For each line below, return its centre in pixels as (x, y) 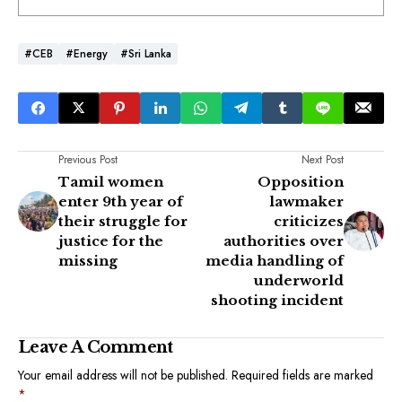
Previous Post (88, 159)
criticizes (309, 221)
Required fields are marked (302, 375)
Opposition (301, 181)
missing (88, 260)
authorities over (284, 240)
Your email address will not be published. (123, 375)
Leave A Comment (96, 347)
